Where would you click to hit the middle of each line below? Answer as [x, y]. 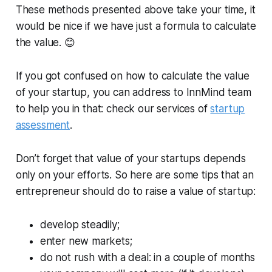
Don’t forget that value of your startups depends [131, 159]
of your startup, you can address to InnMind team [133, 93]
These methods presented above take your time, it [135, 10]
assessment [43, 125]
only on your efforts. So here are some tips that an [135, 175]
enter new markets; [86, 241]
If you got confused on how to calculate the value [132, 76]
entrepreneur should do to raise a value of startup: [136, 192]
